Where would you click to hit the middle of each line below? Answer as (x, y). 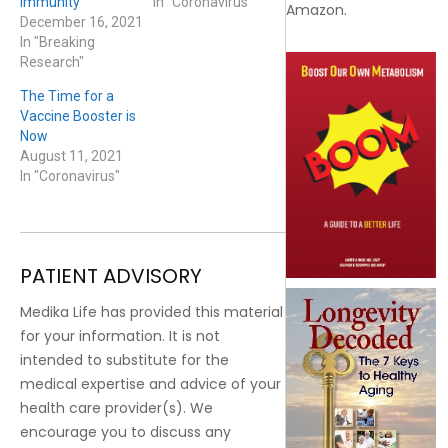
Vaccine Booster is (78, 115)
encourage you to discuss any (125, 431)
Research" (52, 61)
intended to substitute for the (124, 359)
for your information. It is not (120, 335)
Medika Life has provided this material (151, 311)
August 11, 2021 (71, 155)
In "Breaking (57, 41)
